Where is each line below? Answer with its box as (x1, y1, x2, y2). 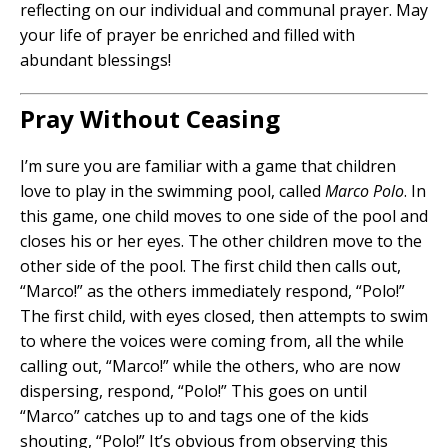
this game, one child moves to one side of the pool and (20, 205, 428, 228)
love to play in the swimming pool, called (20, 180, 325, 203)
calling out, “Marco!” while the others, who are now (20, 355, 400, 378)
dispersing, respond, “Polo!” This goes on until (20, 380, 367, 403)
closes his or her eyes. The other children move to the (20, 230, 422, 253)
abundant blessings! (20, 49, 171, 72)
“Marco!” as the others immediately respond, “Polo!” (20, 280, 405, 303)
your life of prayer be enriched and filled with (20, 24, 355, 47)
